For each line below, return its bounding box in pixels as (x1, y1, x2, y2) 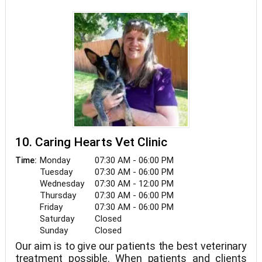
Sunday (40, 225, 68, 236)
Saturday (40, 213, 74, 224)
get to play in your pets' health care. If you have (15, 9, 247, 21)
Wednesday (40, 178, 84, 189)
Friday (40, 202, 63, 212)
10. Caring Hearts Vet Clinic (15, 135, 167, 149)
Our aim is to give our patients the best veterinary (15, 240, 247, 252)
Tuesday (40, 167, 73, 177)
